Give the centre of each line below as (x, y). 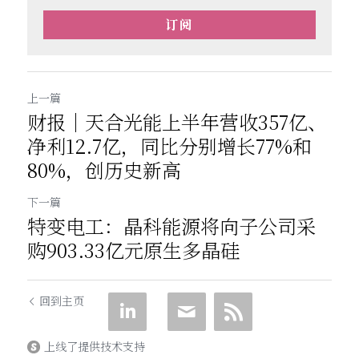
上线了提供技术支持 (95, 346)
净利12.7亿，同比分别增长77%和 (169, 145)
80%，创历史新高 (104, 169)
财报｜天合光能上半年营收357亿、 (177, 121)
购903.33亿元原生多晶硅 (133, 249)
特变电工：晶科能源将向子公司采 (171, 225)
